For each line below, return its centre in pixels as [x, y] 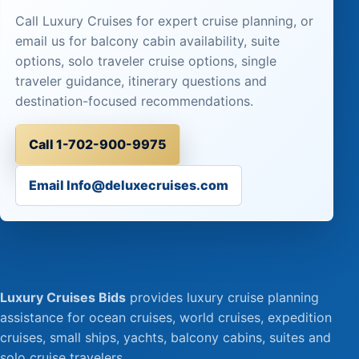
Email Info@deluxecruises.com [128, 186]
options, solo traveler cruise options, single [145, 61]
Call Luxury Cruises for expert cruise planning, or [164, 20]
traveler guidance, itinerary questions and [141, 81]
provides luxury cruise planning [222, 298]
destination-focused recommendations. [134, 101]
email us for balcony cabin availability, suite [147, 40]
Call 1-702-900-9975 [97, 144]
